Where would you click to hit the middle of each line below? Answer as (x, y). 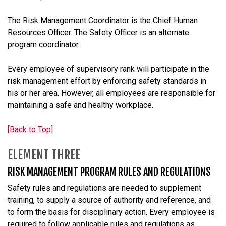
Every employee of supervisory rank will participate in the (108, 69)
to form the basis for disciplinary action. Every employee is (111, 212)
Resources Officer (39, 32)
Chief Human (175, 20)
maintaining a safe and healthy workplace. (80, 105)
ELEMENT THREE (44, 155)
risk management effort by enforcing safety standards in (107, 81)
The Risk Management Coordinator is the (80, 20)
